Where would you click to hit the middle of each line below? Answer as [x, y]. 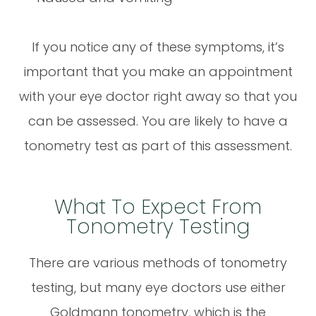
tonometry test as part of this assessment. [158, 145]
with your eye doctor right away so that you [158, 96]
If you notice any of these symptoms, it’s [158, 47]
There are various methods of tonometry [158, 262]
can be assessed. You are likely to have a [158, 121]
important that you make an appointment [158, 71]
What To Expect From [158, 206]
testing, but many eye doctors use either [158, 287]
